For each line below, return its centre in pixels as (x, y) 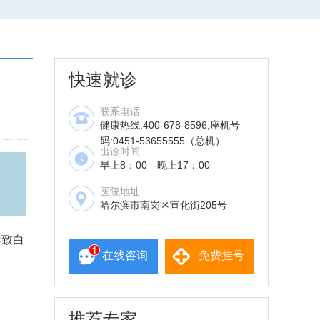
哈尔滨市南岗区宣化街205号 (164, 205)
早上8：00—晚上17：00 (155, 165)
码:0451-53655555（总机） (162, 141)
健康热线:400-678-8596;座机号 (170, 125)
